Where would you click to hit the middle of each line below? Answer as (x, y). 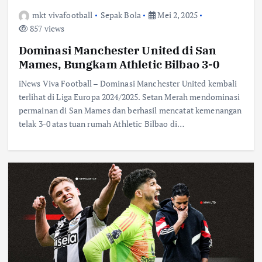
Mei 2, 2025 (177, 15)
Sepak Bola (120, 15)
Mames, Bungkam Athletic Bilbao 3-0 (119, 64)
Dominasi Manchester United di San (118, 50)
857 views (46, 29)
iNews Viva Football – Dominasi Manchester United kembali (128, 84)
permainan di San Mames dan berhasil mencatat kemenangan (130, 111)
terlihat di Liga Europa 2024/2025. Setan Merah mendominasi (129, 97)
